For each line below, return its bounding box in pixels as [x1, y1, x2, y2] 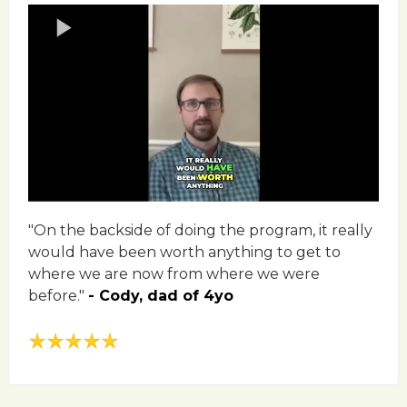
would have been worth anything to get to [28, 243, 341, 262]
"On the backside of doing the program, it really [28, 222, 372, 240]
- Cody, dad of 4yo [88, 287, 233, 305]
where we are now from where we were [28, 265, 320, 283]
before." [28, 287, 88, 305]
